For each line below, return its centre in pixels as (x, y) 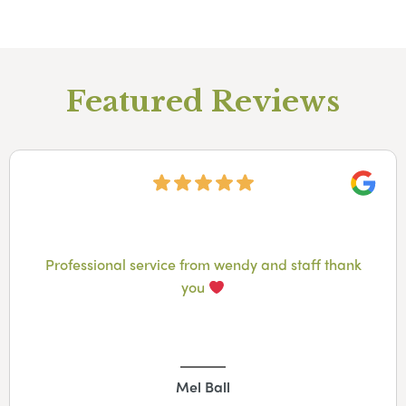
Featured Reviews (203, 102)
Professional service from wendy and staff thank (203, 265)
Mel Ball (203, 387)
